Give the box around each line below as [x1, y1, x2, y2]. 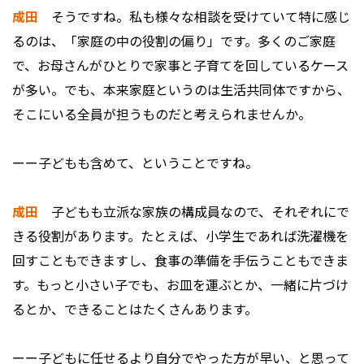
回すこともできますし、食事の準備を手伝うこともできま [12, 250, 349, 271]
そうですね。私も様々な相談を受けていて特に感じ [38, 6, 350, 27]
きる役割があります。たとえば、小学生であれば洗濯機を [12, 226, 349, 246]
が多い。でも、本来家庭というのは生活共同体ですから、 [12, 80, 350, 100]
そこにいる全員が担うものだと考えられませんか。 [12, 104, 311, 124]
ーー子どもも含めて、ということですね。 [12, 153, 258, 173]
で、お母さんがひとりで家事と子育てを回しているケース [12, 55, 349, 76]
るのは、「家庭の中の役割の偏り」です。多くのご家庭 [12, 31, 336, 51]
